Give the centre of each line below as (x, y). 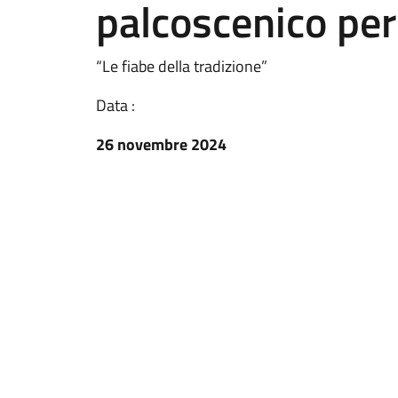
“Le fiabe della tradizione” (182, 66)
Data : (115, 105)
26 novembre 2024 (161, 144)
